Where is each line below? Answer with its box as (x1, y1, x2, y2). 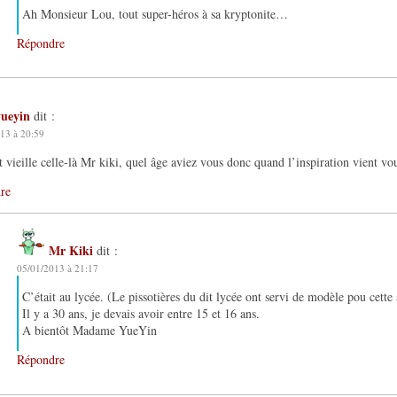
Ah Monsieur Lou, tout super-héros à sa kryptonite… (22, 5, 288, 23)
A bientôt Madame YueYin (22, 322, 157, 339)
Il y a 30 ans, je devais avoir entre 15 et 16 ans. (22, 305, 260, 323)
